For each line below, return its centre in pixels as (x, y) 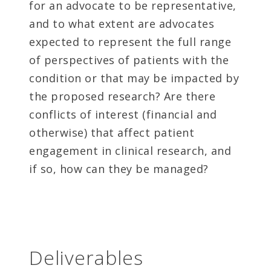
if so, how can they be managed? (119, 169)
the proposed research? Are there (122, 96)
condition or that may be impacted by (134, 78)
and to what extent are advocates (122, 24)
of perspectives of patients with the (129, 60)
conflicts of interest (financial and (123, 115)
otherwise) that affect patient (112, 133)
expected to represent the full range (130, 42)
